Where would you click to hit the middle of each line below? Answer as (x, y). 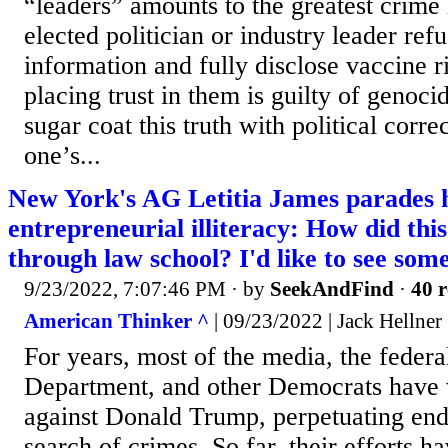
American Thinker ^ (116, 320)
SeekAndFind (332, 289)
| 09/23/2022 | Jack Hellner (325, 320)
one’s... (62, 156)
